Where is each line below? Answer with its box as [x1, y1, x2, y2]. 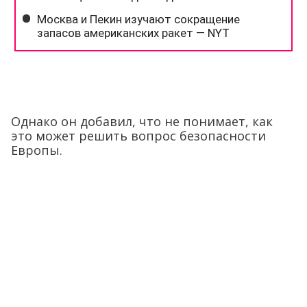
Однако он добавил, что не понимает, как [11, 113, 273, 130]
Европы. [11, 142, 62, 159]
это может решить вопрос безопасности [11, 127, 266, 145]
